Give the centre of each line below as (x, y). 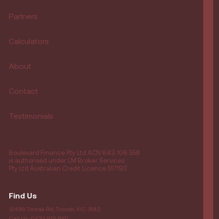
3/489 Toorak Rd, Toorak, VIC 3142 (55, 209)
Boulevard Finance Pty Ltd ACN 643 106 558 (74, 153)
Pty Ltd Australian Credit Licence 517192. (69, 168)
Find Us (23, 196)
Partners (23, 16)
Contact (23, 91)
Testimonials (31, 116)
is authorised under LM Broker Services (67, 161)
